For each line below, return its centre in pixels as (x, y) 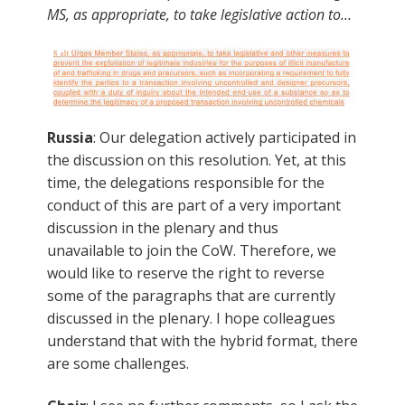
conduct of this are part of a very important (194, 205)
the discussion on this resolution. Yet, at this (197, 160)
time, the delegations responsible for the (186, 182)
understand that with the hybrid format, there (202, 340)
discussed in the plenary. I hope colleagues (191, 318)
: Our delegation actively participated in (225, 137)
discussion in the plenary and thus (163, 227)
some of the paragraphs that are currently (191, 295)
